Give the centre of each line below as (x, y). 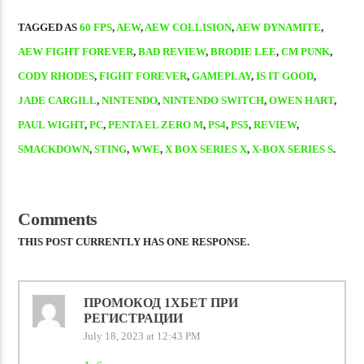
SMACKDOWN (54, 149)
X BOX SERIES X (206, 149)
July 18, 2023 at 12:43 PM (142, 336)
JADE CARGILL (58, 100)
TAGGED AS (49, 27)
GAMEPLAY (222, 76)
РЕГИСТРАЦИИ (133, 318)
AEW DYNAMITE (279, 27)
